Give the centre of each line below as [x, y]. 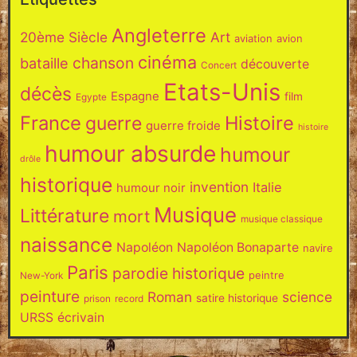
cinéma [167, 62]
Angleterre [159, 35]
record [129, 298]
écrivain [81, 317]
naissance [66, 244]
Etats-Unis [222, 92]
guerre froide [183, 125]
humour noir [151, 187]
